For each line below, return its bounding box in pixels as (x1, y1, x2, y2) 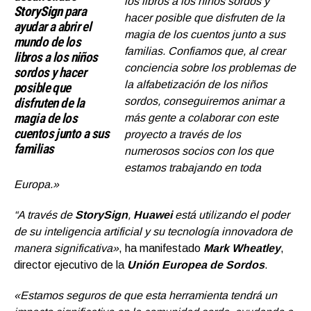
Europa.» (14, 178, 59, 191)
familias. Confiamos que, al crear (124, 45, 286, 58)
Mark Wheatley (203, 242, 280, 255)
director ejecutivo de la (14, 259, 127, 271)
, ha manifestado (119, 242, 203, 255)
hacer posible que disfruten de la (124, 12, 285, 24)
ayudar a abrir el (14, 19, 92, 35)
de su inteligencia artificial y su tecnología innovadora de (14, 226, 292, 238)
